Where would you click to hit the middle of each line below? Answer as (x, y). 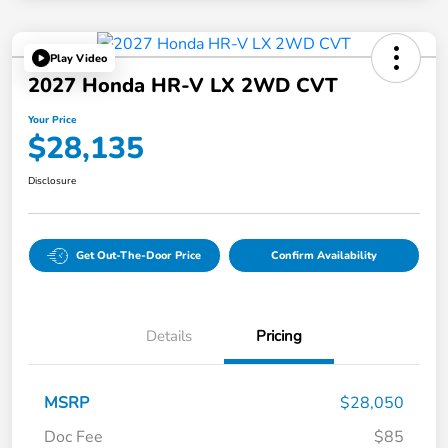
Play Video (78, 58)
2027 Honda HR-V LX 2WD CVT (183, 86)
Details (169, 336)
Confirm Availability (323, 256)
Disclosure (52, 181)
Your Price (52, 120)
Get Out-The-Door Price (139, 256)
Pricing (279, 336)
